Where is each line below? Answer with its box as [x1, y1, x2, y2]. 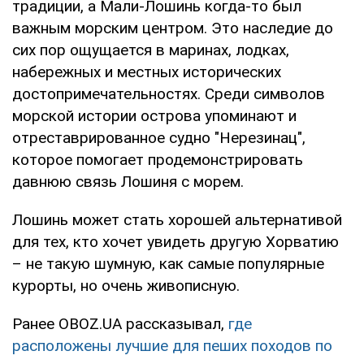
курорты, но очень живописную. [12, 276, 240, 296]
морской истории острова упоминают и [12, 106, 297, 126]
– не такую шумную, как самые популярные [12, 254, 324, 274]
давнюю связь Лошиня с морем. [12, 172, 244, 192]
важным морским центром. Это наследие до [12, 19, 333, 38]
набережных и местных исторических [12, 63, 281, 82]
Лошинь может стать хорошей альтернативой [12, 210, 342, 230]
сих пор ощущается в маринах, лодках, [12, 41, 289, 60]
